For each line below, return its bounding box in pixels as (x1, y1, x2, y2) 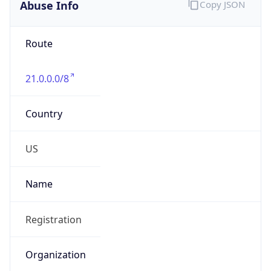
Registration (25, 212, 82, 226)
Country (25, 106, 62, 120)
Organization (25, 247, 86, 261)
